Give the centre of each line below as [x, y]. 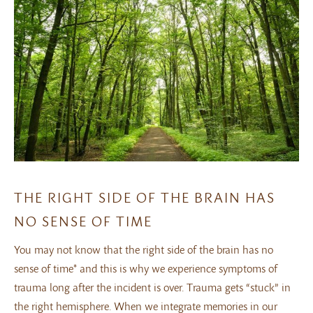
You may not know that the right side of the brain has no [144, 249]
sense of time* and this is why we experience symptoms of [146, 268]
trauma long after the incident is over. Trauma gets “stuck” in [152, 287]
